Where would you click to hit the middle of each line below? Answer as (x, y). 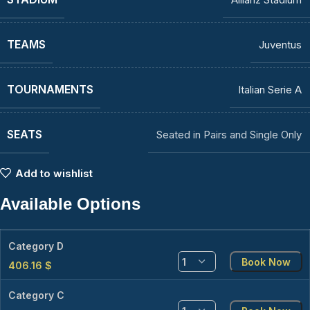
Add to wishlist (54, 173)
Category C (36, 295)
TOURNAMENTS (50, 90)
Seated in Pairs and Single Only (229, 135)
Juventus (280, 45)
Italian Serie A (270, 90)
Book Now (266, 262)
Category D (36, 246)
